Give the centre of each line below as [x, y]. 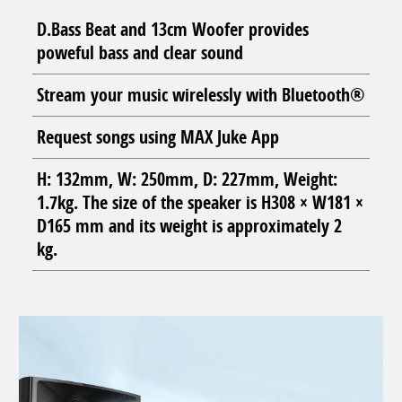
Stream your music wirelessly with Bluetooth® [201, 94]
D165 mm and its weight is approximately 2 [189, 225]
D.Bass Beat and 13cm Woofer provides [173, 29]
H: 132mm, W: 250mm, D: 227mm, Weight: [187, 179]
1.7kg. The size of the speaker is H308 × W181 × [200, 202]
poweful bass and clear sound [140, 52]
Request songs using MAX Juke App [158, 136]
